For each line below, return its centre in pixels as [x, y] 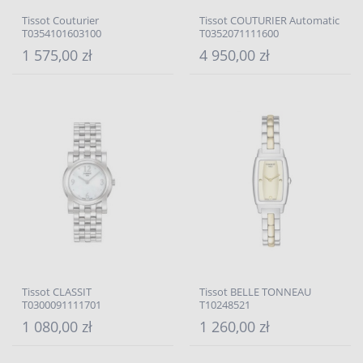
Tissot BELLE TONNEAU [255, 292]
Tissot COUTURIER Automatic [269, 20]
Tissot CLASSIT [57, 292]
